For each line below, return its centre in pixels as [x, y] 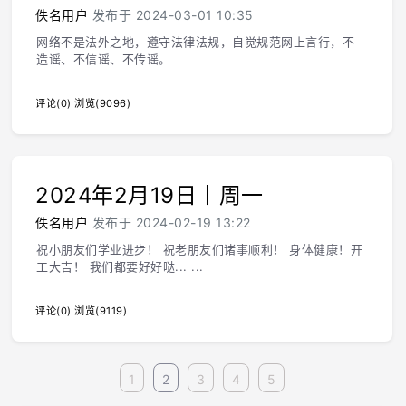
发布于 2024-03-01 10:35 [171, 15]
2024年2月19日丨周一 [150, 195]
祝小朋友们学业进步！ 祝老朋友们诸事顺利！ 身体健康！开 [199, 249]
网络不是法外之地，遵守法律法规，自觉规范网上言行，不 [195, 42]
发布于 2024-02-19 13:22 [169, 222]
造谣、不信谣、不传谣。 [104, 59]
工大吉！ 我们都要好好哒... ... [120, 266]
